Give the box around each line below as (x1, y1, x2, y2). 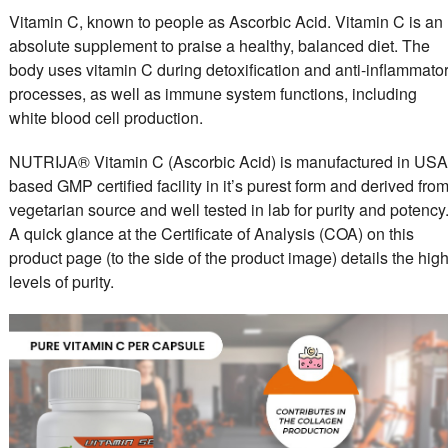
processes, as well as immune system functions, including (8, 81, 417, 105)
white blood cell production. (8, 105, 203, 129)
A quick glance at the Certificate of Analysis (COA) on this (8, 221, 414, 245)
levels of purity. (8, 269, 114, 293)
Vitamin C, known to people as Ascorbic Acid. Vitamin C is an (8, 9, 443, 33)
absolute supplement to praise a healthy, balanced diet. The (8, 33, 430, 57)
